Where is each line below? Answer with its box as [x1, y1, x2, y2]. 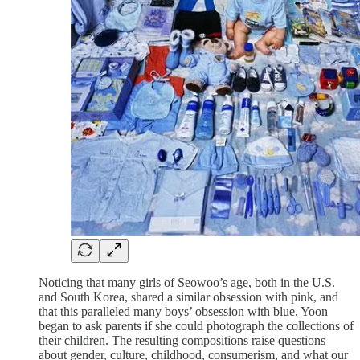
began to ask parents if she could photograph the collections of [39, 318, 354, 333]
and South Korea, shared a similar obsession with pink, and [39, 289, 338, 304]
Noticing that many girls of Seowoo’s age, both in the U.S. [39, 275, 335, 289]
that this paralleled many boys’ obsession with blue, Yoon [39, 304, 328, 318]
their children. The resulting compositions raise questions [39, 333, 325, 347]
